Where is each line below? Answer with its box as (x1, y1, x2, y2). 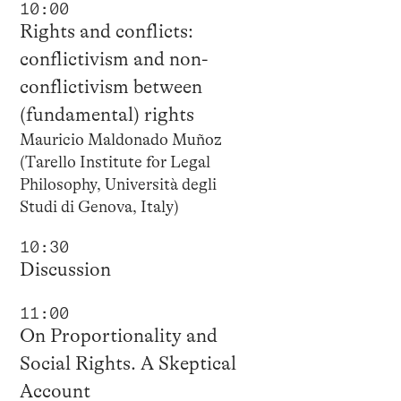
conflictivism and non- (19, 47, 209, 70)
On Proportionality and (19, 324, 218, 346)
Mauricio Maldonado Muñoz (19, 130, 222, 149)
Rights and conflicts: (19, 20, 193, 42)
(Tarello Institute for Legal (19, 152, 210, 171)
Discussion (19, 259, 111, 281)
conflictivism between (19, 75, 202, 98)
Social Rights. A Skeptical (19, 352, 236, 374)
